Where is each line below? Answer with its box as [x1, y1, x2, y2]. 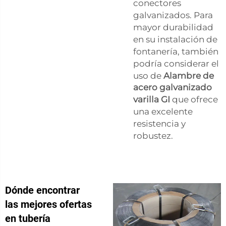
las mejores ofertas [5, 198, 92, 210]
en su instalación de [133, 34, 217, 44]
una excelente [133, 106, 193, 117]
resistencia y [133, 118, 186, 129]
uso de [133, 70, 163, 81]
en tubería [5, 212, 50, 224]
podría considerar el [133, 58, 219, 69]
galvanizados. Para [133, 10, 213, 20]
